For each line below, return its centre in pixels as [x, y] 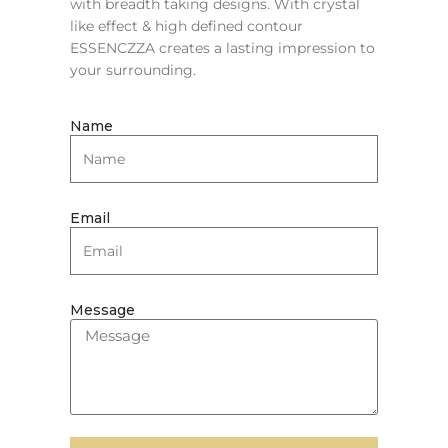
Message [102, 309]
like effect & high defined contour [186, 25]
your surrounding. [133, 69]
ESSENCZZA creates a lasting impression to [222, 47]
